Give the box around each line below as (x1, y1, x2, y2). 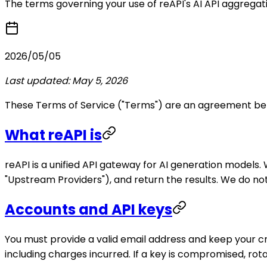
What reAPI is (5, 125, 102, 145)
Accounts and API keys (5, 199, 172, 219)
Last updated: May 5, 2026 (5, 73, 128, 88)
